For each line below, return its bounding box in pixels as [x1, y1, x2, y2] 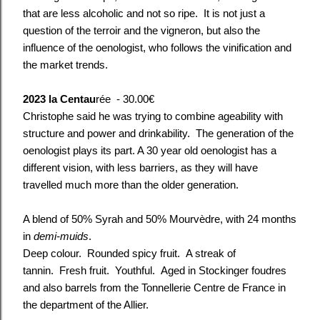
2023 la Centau [23, 94, 96, 105]
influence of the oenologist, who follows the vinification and [23, 42, 291, 54]
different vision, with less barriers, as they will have [23, 162, 258, 174]
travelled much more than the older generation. [23, 179, 239, 191]
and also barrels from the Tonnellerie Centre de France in [23, 282, 286, 294]
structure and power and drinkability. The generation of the [23, 128, 294, 139]
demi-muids [31, 231, 89, 242]
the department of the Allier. [23, 299, 151, 311]
